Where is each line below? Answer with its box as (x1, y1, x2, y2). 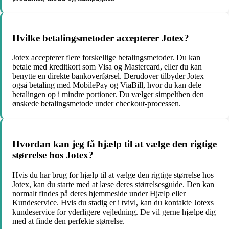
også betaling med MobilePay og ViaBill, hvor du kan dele (12, 81, 201, 90)
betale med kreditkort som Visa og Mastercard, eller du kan (12, 62, 202, 72)
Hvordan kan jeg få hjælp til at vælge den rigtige (12, 139, 217, 150)
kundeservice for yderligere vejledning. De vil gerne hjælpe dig (12, 207, 216, 216)
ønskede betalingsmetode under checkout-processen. (12, 99, 181, 108)
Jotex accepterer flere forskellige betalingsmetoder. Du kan (12, 53, 200, 62)
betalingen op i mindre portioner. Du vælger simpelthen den (12, 90, 204, 99)
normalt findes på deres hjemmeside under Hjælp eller (12, 189, 186, 198)
